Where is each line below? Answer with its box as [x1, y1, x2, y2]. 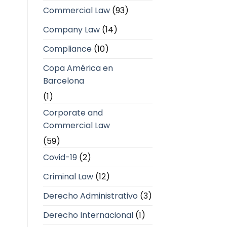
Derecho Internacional [43, 209, 133, 221]
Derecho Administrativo [43, 190, 138, 202]
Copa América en [43, 62, 113, 74]
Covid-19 [43, 152, 77, 164]
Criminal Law [43, 171, 93, 183]
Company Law [43, 24, 100, 36]
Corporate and [43, 107, 103, 119]
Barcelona [43, 75, 84, 87]
